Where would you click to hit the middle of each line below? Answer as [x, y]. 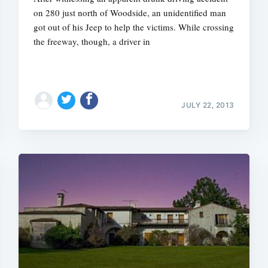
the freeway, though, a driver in [92, 41]
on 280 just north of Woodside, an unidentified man [130, 13]
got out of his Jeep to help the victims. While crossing [134, 27]
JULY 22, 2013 [208, 105]
